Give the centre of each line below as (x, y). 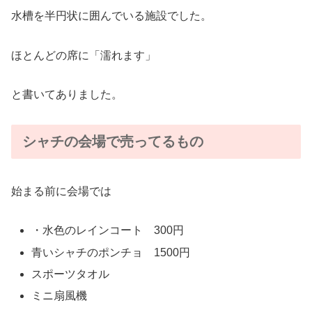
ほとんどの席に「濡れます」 (84, 55)
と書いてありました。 (67, 95)
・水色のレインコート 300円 (108, 231)
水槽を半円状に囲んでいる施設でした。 (111, 15)
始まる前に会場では (61, 191)
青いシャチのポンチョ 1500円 (111, 252)
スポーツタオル (71, 274)
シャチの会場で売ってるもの (113, 142)
